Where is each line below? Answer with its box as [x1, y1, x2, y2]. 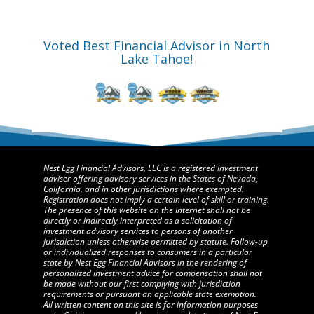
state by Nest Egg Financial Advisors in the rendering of [43, 256, 247, 268]
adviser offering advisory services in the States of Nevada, [43, 172, 258, 184]
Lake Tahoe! [121, 50, 193, 67]
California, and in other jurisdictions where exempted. [43, 182, 244, 195]
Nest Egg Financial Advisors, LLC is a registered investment [43, 161, 258, 174]
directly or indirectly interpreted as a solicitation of [43, 214, 232, 226]
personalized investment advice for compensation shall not [43, 266, 262, 279]
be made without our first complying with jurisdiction [43, 277, 240, 289]
